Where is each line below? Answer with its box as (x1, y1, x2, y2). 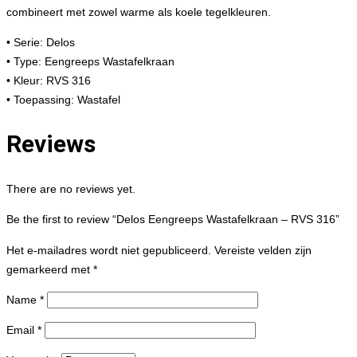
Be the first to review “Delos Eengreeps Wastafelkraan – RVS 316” (6, 213, 339, 226)
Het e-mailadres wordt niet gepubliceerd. (6, 244, 211, 257)
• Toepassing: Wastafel (6, 93, 120, 107)
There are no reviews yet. (6, 182, 135, 195)
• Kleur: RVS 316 (6, 74, 91, 88)
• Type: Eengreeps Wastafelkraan (6, 55, 175, 69)
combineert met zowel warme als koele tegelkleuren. (6, 6, 271, 19)
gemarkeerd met (6, 263, 93, 276)
